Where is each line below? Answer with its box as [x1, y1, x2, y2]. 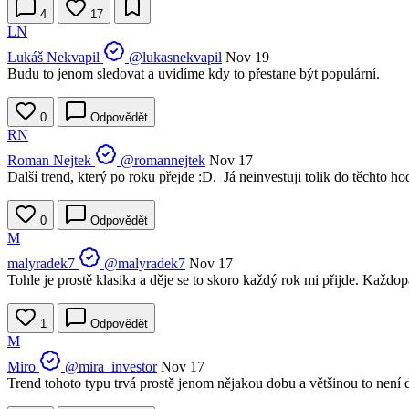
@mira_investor [65, 359, 157, 375]
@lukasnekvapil [129, 49, 222, 66]
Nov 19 [225, 49, 269, 66]
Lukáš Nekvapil [7, 49, 100, 66]
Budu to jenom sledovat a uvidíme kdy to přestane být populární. [7, 66, 380, 82]
